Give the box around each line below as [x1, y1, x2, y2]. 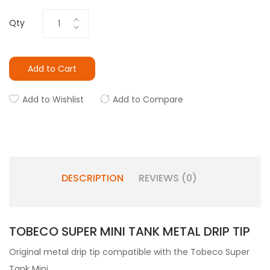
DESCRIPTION [61, 171, 124, 185]
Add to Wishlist [22, 93, 84, 105]
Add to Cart [28, 63, 77, 75]
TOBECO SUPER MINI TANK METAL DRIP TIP [9, 223, 253, 240]
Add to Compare [113, 93, 183, 105]
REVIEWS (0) [138, 171, 197, 185]
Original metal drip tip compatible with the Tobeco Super [9, 246, 250, 258]
